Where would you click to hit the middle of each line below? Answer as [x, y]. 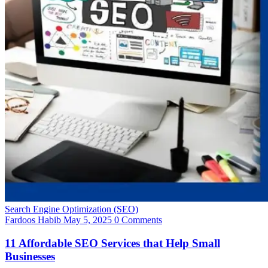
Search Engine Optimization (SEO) [71, 209]
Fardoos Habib [33, 220]
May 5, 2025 [88, 220]
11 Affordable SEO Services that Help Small [112, 243]
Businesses [30, 257]
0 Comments [137, 220]
